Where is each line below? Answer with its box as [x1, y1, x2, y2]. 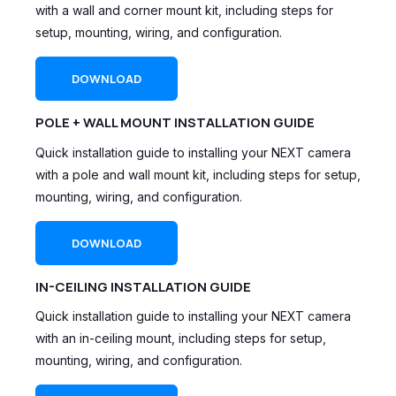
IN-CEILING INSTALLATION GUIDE [35, 277, 251, 296]
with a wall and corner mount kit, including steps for [35, 3, 333, 19]
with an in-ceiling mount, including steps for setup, [35, 330, 326, 346]
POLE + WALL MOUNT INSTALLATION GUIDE [35, 113, 315, 133]
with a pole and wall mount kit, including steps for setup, [35, 166, 361, 182]
